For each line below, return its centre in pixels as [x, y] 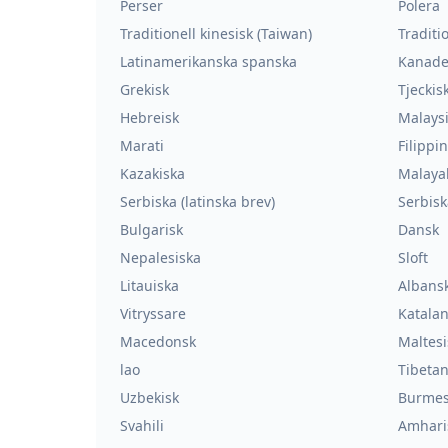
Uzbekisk [149, 397]
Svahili [142, 425]
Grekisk [144, 89]
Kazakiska [152, 173]
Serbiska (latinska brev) [197, 201]
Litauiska [149, 285]
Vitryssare [153, 313]
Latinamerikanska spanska [208, 61]
